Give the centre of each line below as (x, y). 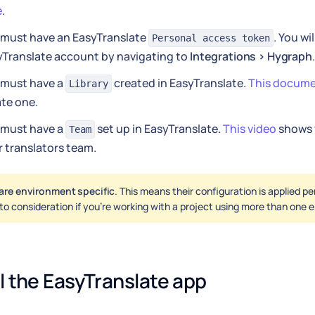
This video (250, 129)
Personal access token (211, 38)
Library (89, 84)
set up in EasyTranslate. (159, 129)
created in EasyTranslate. (180, 83)
